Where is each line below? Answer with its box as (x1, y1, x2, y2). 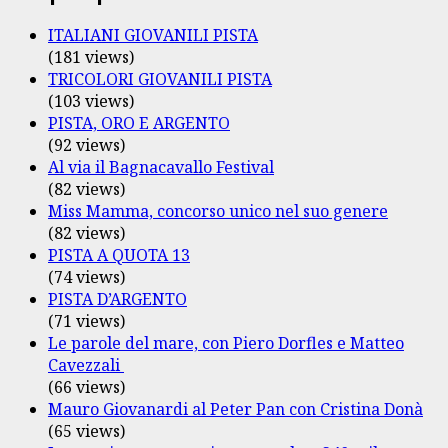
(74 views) (48, 266, 125, 289)
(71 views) (48, 310, 125, 333)
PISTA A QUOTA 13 (48, 244, 190, 267)
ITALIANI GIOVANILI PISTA (48, 24, 258, 47)
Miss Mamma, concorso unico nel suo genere (48, 200, 388, 223)
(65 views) (48, 420, 125, 443)
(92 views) (48, 134, 125, 157)
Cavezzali (48, 354, 124, 377)
